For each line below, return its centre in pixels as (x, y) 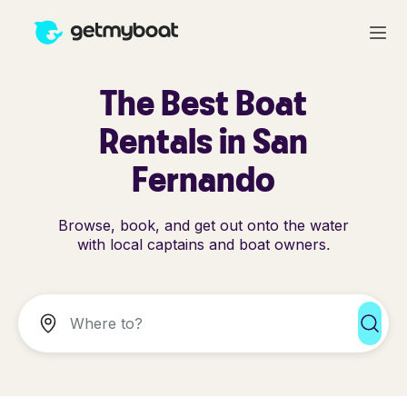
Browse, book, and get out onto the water (203, 225)
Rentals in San (203, 140)
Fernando (203, 179)
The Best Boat (203, 102)
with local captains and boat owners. (203, 244)
